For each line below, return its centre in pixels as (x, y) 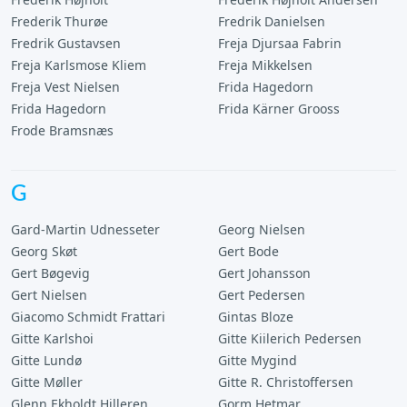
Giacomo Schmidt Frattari (88, 317)
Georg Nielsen (262, 229)
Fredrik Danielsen (272, 21)
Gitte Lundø (46, 360)
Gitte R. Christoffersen (286, 382)
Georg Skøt (44, 251)
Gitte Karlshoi (52, 338)
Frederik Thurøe (60, 21)
